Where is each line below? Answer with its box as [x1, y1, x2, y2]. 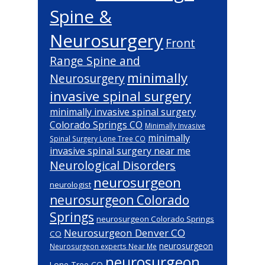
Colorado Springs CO [50, 118, 143, 131]
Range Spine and [50, 52, 140, 69]
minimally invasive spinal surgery [50, 105, 196, 118]
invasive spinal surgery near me [50, 144, 190, 157]
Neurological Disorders [50, 157, 176, 173]
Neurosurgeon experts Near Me [50, 241, 157, 251]
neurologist [50, 179, 91, 190]
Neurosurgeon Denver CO [64, 225, 185, 240]
